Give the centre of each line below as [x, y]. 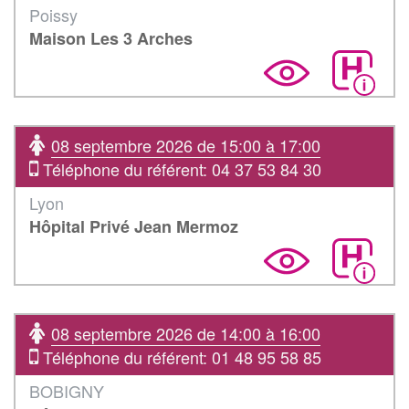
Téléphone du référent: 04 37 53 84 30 [180, 168]
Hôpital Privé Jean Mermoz [134, 226]
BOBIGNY [67, 390]
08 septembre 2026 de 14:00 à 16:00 [186, 333]
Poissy [53, 14]
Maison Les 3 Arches [111, 38]
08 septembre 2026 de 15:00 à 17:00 [186, 145]
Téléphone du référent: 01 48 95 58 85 [180, 357]
